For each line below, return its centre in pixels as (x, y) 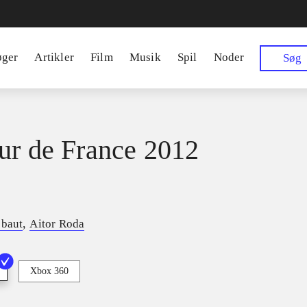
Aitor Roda (57, 224)
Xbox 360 (49, 271)
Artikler (54, 57)
